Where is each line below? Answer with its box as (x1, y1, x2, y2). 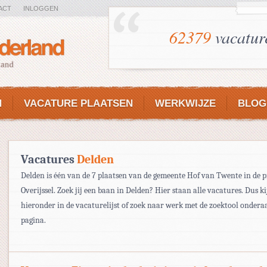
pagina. (21, 215, 46, 225)
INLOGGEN (23, 5, 58, 12)
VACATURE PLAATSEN (24, 98, 133, 109)
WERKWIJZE (155, 98, 216, 109)
